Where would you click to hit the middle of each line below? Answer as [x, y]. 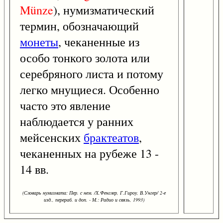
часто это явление [65, 106]
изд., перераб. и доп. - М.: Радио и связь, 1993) [94, 200]
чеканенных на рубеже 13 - [89, 154]
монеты [39, 42]
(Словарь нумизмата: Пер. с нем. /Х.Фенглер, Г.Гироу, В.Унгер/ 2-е [94, 193]
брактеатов [111, 138]
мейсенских [52, 138]
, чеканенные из [99, 42]
